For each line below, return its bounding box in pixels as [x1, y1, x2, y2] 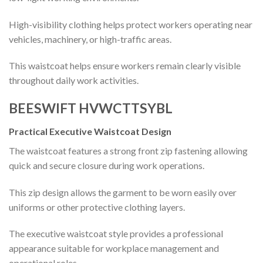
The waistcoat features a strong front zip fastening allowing [9, 144, 248, 156]
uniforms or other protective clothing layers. [9, 201, 185, 213]
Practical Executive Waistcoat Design [9, 125, 171, 137]
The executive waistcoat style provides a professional [9, 228, 223, 240]
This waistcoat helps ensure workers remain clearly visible [9, 60, 241, 72]
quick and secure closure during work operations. [9, 159, 204, 171]
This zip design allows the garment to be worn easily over [9, 186, 237, 198]
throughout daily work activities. [9, 75, 139, 86]
